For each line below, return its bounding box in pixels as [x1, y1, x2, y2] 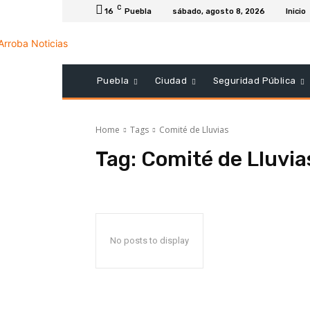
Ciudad [154, 75, 188, 86]
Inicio [286, 6, 306, 16]
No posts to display [110, 235, 189, 246]
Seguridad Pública [212, 75, 296, 86]
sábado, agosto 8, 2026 [172, 6, 265, 16]
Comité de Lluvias [159, 124, 228, 136]
